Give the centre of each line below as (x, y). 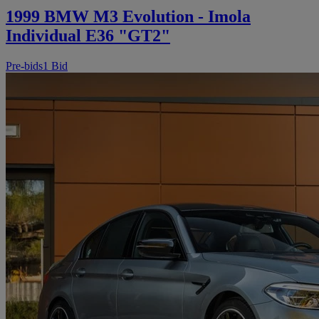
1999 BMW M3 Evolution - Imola (128, 17)
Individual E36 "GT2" (88, 36)
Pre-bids (24, 66)
